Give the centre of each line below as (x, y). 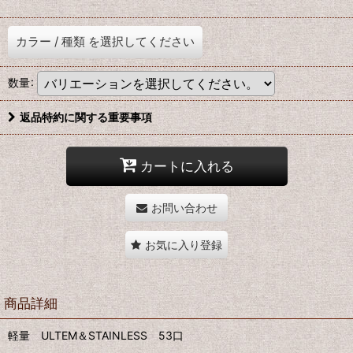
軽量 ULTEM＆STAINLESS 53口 (96, 335)
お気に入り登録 (184, 244)
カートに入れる (187, 166)
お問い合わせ (184, 207)
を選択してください (141, 41)
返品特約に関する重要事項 (86, 117)
